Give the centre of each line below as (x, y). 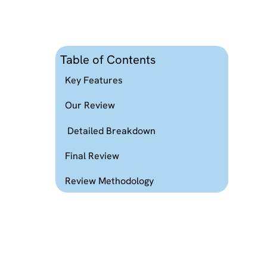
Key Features (94, 80)
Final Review (92, 156)
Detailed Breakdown (111, 131)
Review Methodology (109, 181)
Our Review (90, 105)
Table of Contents (108, 59)
